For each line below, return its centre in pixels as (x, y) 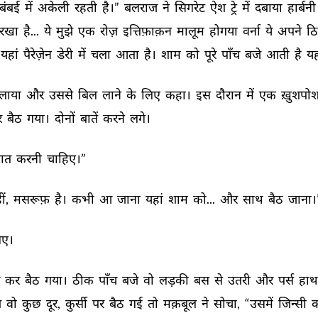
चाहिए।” (67, 158)
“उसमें (260, 303)
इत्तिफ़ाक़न (148, 31)
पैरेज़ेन (39, 54)
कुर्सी (77, 303)
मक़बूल (181, 303)
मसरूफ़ (33, 199)
